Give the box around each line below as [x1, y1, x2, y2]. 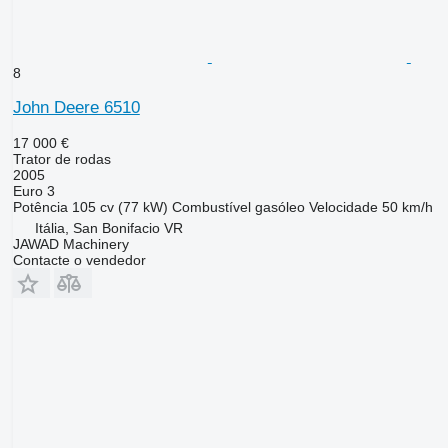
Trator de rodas [12, 151, 111, 168]
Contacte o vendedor [12, 252, 146, 269]
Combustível [171, 199, 251, 216]
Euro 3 [12, 183, 55, 200]
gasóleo [254, 199, 305, 216]
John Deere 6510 [12, 98, 140, 118]
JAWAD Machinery [12, 236, 129, 253]
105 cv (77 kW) [71, 199, 168, 216]
